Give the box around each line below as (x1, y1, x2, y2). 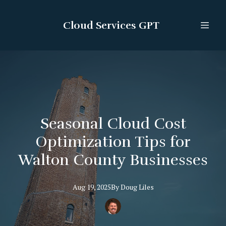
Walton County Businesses (18, 151, 208, 169)
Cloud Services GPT (63, 19, 159, 32)
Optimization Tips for (35, 133, 191, 151)
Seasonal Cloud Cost (40, 115, 186, 133)
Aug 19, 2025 (72, 182, 111, 192)
